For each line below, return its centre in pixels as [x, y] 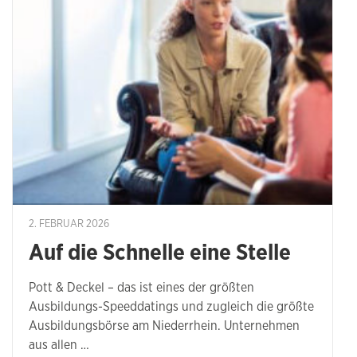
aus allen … [59, 345]
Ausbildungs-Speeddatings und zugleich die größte [171, 306]
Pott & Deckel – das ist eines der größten [141, 287]
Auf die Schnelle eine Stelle [160, 253]
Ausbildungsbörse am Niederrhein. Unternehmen [164, 326]
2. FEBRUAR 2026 [69, 224]
